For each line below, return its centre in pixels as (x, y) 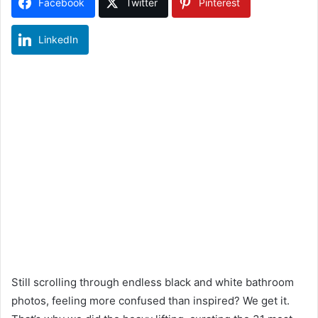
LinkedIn (58, 39)
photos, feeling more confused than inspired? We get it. (150, 300)
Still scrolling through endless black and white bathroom (153, 282)
